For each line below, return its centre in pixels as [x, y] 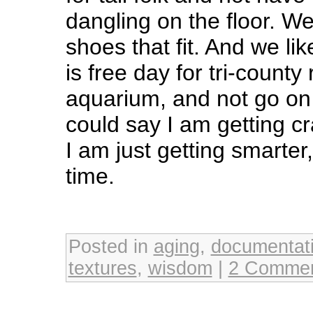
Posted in [111, 246]
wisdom [180, 268]
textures [102, 268]
